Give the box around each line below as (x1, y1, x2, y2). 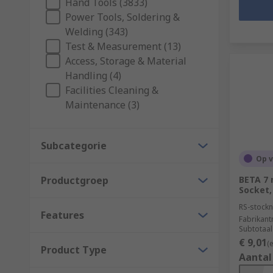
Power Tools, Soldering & (65, 10, 180, 24)
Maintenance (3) (65, 97, 140, 112)
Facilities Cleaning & (65, 83, 158, 97)
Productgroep (41, 173, 108, 187)
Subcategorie (41, 138, 107, 152)
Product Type (41, 243, 107, 257)
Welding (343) (65, 24, 128, 38)
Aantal (239, 250, 272, 264)
